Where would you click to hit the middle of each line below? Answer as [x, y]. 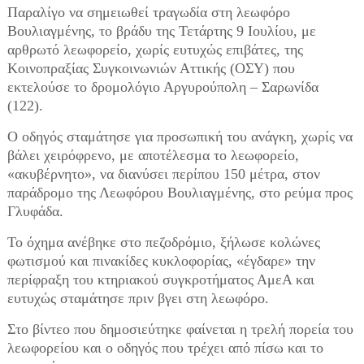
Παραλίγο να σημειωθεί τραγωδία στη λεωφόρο [148, 12]
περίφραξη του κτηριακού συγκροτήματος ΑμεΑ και [160, 279]
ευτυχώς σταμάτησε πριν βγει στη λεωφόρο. [138, 298]
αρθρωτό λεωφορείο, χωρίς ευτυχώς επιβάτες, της [155, 50]
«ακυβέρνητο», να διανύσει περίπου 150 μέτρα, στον [163, 174]
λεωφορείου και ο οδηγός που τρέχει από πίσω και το [165, 348]
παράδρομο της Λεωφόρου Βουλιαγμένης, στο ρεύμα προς [180, 193]
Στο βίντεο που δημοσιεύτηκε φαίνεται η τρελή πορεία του [180, 329]
